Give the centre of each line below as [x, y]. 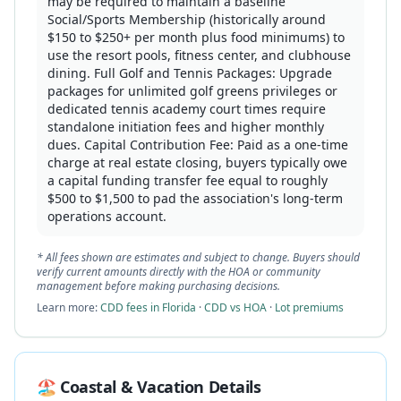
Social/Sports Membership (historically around [187, 19]
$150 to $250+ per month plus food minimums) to [196, 37]
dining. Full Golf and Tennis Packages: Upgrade [190, 73]
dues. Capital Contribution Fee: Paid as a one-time [198, 145]
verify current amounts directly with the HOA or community [179, 272]
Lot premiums [309, 307]
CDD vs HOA [235, 307]
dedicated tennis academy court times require [187, 109]
